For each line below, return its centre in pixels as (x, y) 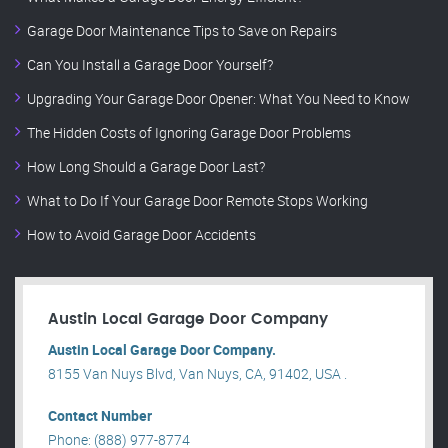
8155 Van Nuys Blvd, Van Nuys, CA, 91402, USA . (197, 374)
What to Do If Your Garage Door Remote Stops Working (197, 201)
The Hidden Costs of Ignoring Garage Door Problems (189, 133)
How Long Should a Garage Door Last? (146, 167)
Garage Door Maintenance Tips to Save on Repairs (182, 31)
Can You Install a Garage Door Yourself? (150, 65)
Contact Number (100, 416)
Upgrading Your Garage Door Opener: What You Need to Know (218, 99)
